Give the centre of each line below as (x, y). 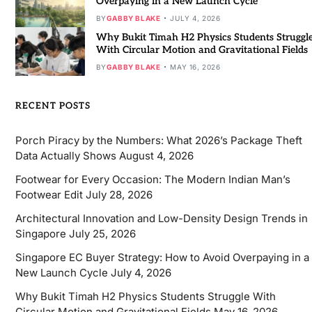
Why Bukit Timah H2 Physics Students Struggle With (145, 297)
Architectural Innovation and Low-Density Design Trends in (161, 219)
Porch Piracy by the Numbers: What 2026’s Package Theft (158, 141)
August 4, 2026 (156, 156)
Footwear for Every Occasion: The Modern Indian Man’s (153, 180)
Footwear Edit (49, 195)
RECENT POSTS (53, 106)
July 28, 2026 (119, 195)
